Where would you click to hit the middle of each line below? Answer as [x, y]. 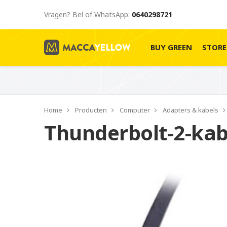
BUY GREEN [171, 47]
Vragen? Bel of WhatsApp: [88, 14]
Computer [135, 110]
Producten [91, 110]
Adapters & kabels [191, 110]
